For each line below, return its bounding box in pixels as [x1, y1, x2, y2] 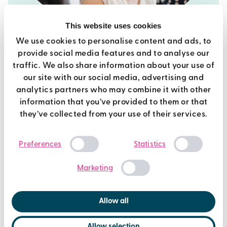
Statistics [134, 140, 166, 148]
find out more [47, 109, 96, 118]
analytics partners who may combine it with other [16, 86, 211, 95]
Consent [113, 137, 143, 146]
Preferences [19, 140, 62, 148]
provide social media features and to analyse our [18, 50, 209, 58]
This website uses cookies [65, 21, 162, 30]
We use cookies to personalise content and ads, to [16, 37, 211, 46]
